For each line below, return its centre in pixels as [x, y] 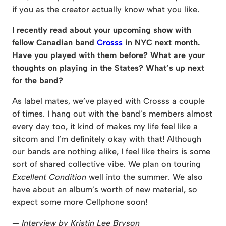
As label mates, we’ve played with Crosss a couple [108, 101]
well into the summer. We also [145, 177]
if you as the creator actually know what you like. [106, 9]
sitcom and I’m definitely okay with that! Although [107, 139]
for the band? [38, 81]
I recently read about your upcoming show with [102, 30]
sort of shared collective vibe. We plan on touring [106, 164]
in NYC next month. [161, 43]
